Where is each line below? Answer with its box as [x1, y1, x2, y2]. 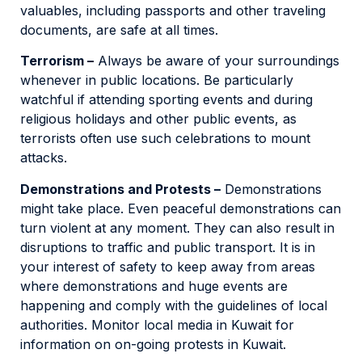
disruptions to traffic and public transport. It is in [20, 238, 315, 255]
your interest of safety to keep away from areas [20, 258, 315, 275]
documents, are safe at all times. [20, 21, 218, 38]
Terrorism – [20, 53, 94, 69]
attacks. [20, 149, 67, 166]
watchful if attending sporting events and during [20, 91, 313, 108]
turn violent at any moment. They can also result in [20, 219, 335, 236]
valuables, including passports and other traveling [20, 2, 326, 19]
